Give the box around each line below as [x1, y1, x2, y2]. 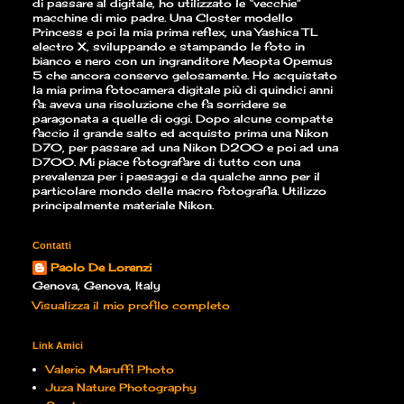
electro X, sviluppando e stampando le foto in [32, 40, 305, 54]
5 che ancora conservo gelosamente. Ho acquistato [32, 69, 337, 83]
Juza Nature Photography [46, 381, 197, 395]
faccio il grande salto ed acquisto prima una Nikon [32, 126, 328, 141]
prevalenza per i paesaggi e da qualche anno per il [32, 170, 320, 184]
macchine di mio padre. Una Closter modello [32, 11, 293, 25]
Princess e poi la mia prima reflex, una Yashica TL [32, 25, 318, 40]
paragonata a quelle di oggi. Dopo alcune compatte [32, 112, 333, 126]
